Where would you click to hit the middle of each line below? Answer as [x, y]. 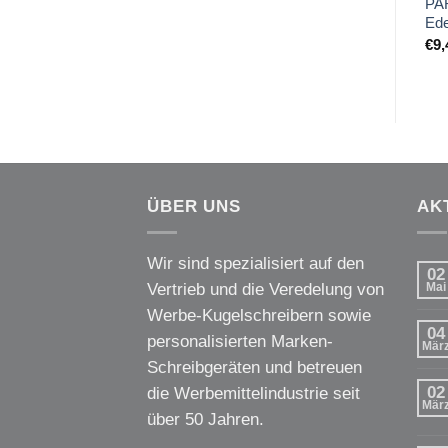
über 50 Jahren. [205, 419]
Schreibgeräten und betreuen [254, 367]
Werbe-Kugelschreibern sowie [259, 315]
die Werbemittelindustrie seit [253, 393]
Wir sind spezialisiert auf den [255, 263]
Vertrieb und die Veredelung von [265, 289]
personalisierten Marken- [240, 341]
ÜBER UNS [194, 206]
